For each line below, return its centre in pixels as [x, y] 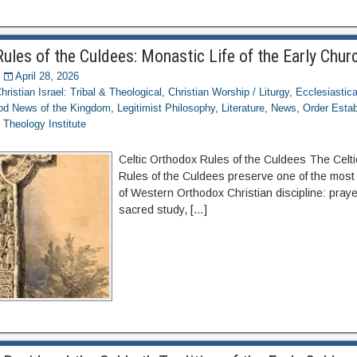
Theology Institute [45, 124]
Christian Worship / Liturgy [229, 92]
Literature [243, 108]
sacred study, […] [163, 210]
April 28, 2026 [47, 76]
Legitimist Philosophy [167, 108]
